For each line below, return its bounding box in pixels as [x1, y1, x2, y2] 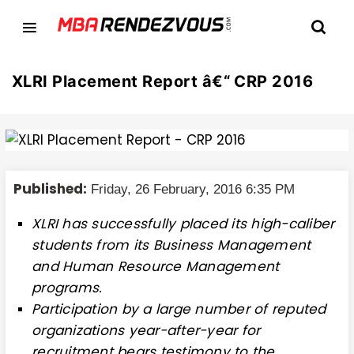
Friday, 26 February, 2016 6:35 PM [87, 182, 295, 197]
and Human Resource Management [32, 257, 280, 276]
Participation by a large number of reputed [32, 299, 326, 318]
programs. [32, 278, 103, 297]
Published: [13, 179, 87, 198]
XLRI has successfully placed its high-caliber [32, 214, 335, 233]
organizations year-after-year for [32, 321, 261, 340]
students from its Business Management [32, 235, 311, 254]
